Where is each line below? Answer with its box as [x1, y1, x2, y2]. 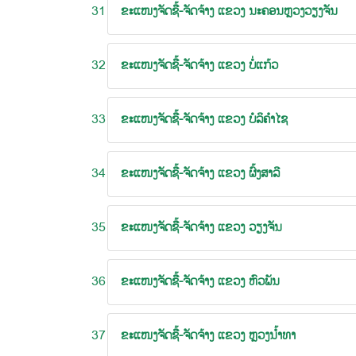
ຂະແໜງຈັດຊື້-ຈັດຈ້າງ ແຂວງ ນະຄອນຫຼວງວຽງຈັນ [121, 2, 338, 21]
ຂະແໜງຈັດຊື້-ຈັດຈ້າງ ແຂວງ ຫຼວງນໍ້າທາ [121, 327, 296, 345]
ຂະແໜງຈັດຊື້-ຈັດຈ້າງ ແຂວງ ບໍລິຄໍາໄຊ [121, 110, 288, 129]
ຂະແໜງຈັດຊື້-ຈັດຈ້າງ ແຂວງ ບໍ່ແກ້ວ [121, 56, 278, 75]
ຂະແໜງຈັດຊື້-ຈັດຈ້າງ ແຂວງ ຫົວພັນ [121, 273, 280, 291]
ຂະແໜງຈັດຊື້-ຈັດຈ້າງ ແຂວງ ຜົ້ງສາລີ [121, 164, 280, 183]
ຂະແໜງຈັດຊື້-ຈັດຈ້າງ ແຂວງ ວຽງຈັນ [121, 219, 282, 237]
